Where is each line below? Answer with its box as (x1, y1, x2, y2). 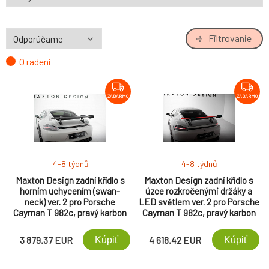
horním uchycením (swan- (20, 186, 120, 196)
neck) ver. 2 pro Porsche (25, 196, 115, 207)
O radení (19, 55, 50, 67)
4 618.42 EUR (149, 234, 201, 246)
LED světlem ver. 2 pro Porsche (138, 196, 259, 207)
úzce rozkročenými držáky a (145, 186, 252, 196)
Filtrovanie (208, 32, 252, 44)
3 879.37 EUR (20, 234, 73, 246)
